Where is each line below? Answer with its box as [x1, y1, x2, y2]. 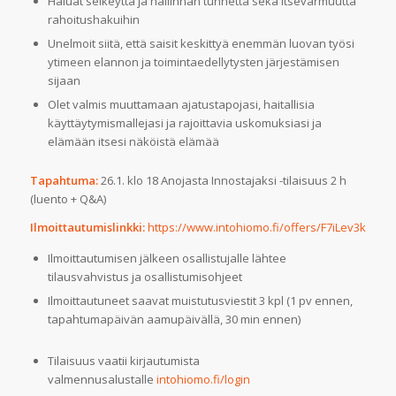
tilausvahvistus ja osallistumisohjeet [47, 269, 242, 286]
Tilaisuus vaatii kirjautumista [47, 353, 200, 369]
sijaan [47, 72, 80, 89]
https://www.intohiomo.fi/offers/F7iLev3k [147, 219, 366, 236]
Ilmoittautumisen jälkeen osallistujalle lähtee [47, 250, 286, 267]
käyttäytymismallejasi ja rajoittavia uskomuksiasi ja [47, 115, 322, 132]
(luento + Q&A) [29, 191, 106, 208]
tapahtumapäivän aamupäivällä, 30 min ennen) [47, 311, 301, 328]
